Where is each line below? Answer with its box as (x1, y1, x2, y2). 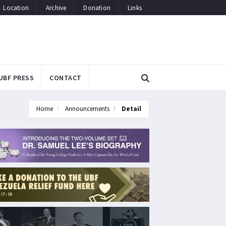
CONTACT (49, 73, 82, 82)
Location (3, 4, 29, 12)
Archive (45, 4, 67, 12)
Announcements (65, 104, 109, 113)
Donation (83, 4, 110, 12)
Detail (122, 104, 141, 113)
